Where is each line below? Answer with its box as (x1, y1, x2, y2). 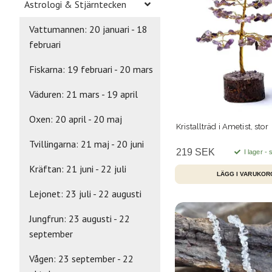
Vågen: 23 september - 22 (29, 252, 134, 265)
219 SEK (176, 146, 215, 157)
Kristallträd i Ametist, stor (176, 121, 268, 131)
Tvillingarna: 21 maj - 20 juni (29, 137, 144, 150)
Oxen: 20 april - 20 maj (29, 112, 122, 125)
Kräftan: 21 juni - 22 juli (29, 162, 126, 175)
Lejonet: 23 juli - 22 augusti (29, 187, 141, 200)
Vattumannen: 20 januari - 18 (29, 22, 148, 35)
